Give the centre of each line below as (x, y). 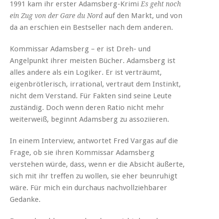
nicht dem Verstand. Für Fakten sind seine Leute (91, 96)
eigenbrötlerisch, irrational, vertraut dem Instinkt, (95, 84)
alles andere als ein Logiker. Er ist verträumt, (86, 72)
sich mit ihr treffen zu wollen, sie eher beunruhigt (94, 176)
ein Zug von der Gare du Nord (56, 15)
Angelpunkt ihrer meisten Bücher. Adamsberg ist (93, 60)
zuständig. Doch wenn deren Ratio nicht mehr (87, 107)
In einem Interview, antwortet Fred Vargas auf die (94, 141)
